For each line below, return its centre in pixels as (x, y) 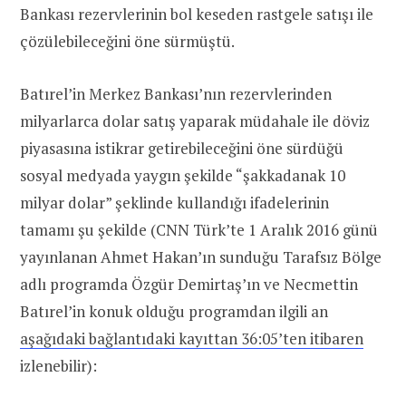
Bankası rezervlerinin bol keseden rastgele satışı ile (197, 14)
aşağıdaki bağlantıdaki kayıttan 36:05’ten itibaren (192, 339)
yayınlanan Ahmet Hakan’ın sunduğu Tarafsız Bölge (201, 257)
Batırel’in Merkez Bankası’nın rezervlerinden (176, 94)
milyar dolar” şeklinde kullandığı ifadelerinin (174, 203)
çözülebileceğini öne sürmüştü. (127, 42)
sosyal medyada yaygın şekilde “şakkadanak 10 (183, 176)
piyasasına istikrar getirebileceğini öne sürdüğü (182, 149)
